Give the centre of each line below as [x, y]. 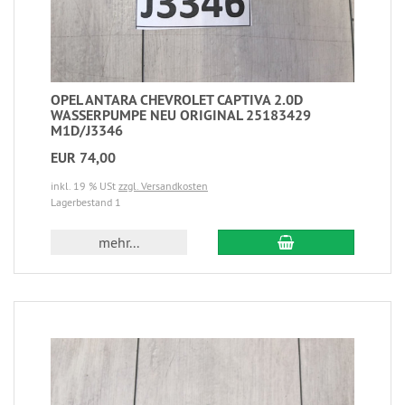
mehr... [119, 242]
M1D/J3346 [87, 130]
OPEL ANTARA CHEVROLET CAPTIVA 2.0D [177, 99]
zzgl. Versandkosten [163, 185]
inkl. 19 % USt [85, 185]
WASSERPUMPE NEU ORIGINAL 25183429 [181, 115]
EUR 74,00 [83, 157]
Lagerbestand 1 [86, 202]
